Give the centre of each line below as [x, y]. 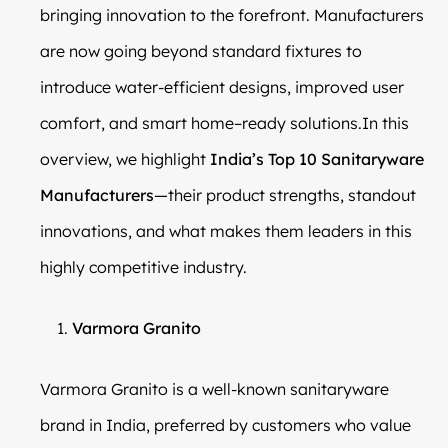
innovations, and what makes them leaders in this [226, 230]
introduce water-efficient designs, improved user [222, 86]
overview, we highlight [125, 158]
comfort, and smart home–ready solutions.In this [224, 122]
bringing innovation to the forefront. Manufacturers [232, 14]
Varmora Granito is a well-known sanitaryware [214, 388]
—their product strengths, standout [285, 194]
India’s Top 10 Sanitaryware [317, 158]
